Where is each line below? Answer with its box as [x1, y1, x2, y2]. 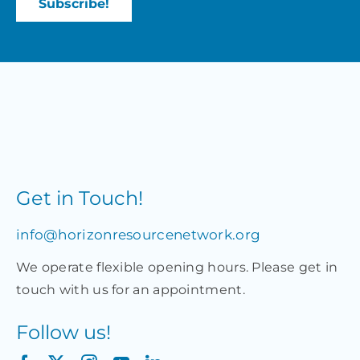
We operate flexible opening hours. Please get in [15, 259, 338, 275]
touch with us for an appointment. [15, 281, 245, 297]
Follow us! [15, 320, 111, 344]
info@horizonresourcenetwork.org [15, 226, 261, 243]
